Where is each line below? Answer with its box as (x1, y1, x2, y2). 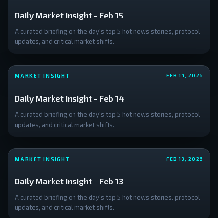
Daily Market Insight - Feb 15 (15, 10, 123, 20)
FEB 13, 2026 (166, 156, 203, 162)
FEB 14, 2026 (166, 73, 203, 79)
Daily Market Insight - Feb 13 (15, 176, 123, 186)
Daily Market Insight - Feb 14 (15, 93, 124, 103)
